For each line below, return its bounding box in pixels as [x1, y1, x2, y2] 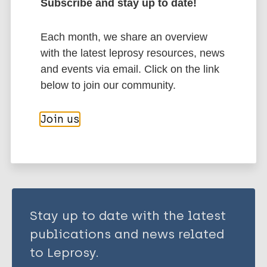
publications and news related [30, 226, 224, 241]
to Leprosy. [30, 244, 99, 260]
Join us [40, 113, 79, 126]
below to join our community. [40, 79, 176, 91]
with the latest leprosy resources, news [40, 47, 225, 59]
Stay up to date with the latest [30, 207, 226, 223]
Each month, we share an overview [40, 31, 207, 43]
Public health [113, 33, 188, 46]
